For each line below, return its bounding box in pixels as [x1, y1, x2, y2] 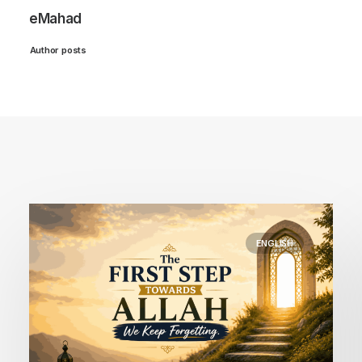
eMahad [29, 11, 82, 27]
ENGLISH [255, 238, 293, 249]
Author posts [29, 44, 86, 56]
